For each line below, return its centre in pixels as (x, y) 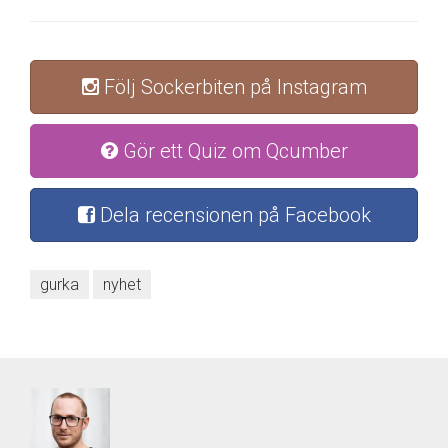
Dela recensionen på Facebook (232, 215)
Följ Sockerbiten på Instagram (232, 87)
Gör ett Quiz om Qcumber (232, 151)
